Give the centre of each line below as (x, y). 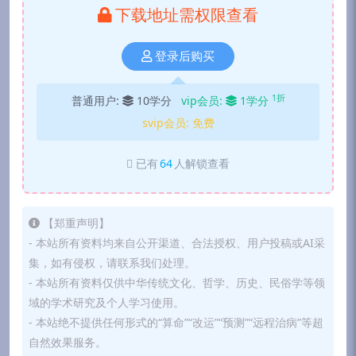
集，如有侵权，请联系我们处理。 (112, 263)
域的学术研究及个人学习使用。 (106, 302)
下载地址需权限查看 (187, 15)
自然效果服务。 (68, 342)
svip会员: (167, 123)
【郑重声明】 (76, 223)
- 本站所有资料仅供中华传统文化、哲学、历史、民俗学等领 (177, 282)
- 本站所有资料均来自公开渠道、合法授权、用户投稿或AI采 (177, 243)
